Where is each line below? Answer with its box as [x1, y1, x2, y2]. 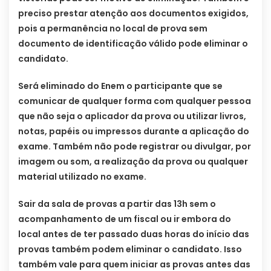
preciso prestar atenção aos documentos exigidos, [18, 7, 249, 20]
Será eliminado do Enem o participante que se [18, 80, 223, 93]
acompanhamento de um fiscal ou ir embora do [18, 213, 231, 226]
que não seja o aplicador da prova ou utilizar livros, [18, 110, 246, 123]
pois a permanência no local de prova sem [18, 22, 207, 35]
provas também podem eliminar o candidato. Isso [18, 243, 242, 256]
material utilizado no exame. [18, 171, 146, 183]
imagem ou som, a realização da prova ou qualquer [18, 155, 248, 168]
